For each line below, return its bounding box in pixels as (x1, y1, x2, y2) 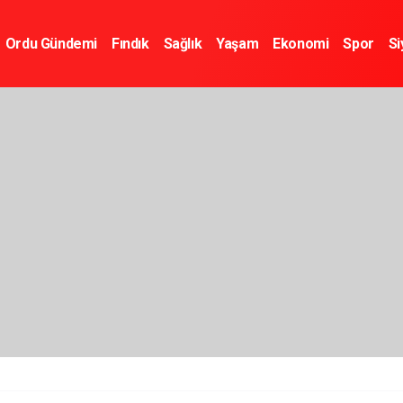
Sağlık (163, 34, 202, 52)
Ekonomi (273, 34, 329, 52)
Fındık (111, 34, 149, 52)
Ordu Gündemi (4, 34, 97, 52)
